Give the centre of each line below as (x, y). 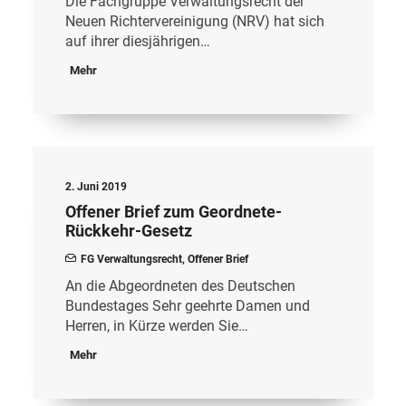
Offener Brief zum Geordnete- (174, 212)
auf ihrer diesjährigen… (138, 41)
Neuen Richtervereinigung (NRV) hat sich (195, 21)
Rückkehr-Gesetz (129, 231)
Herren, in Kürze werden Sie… (157, 326)
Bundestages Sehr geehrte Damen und (188, 306)
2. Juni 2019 (96, 187)
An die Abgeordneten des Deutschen (180, 286)
